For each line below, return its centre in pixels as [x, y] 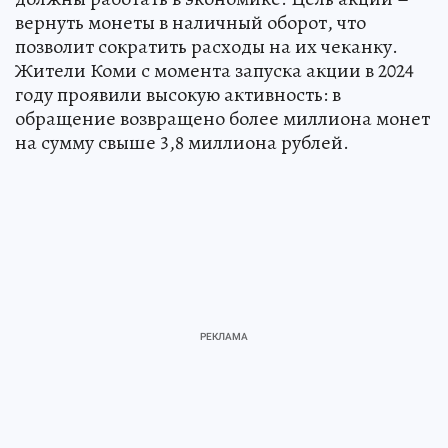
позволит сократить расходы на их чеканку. [206, 47]
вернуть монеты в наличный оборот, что [190, 23]
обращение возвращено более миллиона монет [222, 119]
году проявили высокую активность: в [178, 95]
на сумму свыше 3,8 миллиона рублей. [182, 143]
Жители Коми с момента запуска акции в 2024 [214, 71]
